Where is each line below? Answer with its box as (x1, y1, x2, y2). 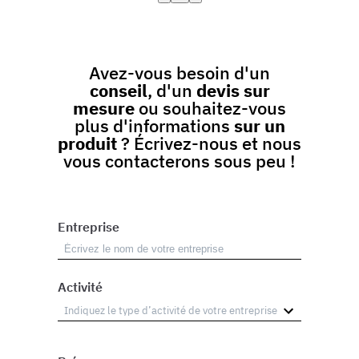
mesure (73, 96, 139, 120)
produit (58, 131, 117, 155)
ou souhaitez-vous (139, 96, 286, 120)
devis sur (196, 79, 270, 103)
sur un (233, 114, 285, 138)
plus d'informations (74, 114, 234, 138)
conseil (89, 79, 147, 103)
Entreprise (58, 219, 119, 236)
